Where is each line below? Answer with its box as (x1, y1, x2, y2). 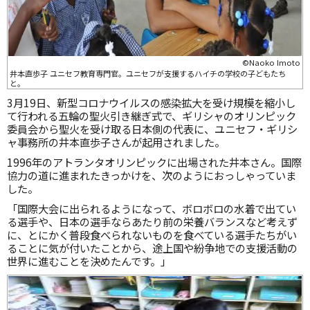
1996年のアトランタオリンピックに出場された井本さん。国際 (7, 154, 302, 170)
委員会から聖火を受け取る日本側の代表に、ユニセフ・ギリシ (7, 121, 298, 136)
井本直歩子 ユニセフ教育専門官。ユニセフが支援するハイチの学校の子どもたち (10, 68, 286, 79)
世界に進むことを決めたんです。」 (7, 253, 171, 268)
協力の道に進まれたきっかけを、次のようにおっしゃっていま (7, 167, 296, 183)
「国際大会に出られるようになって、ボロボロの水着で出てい (7, 201, 296, 216)
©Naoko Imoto (242, 57, 300, 68)
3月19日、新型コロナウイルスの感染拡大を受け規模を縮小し (7, 95, 295, 110)
